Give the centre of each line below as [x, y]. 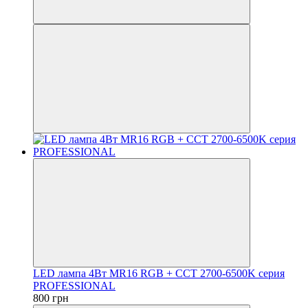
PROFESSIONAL [74, 285]
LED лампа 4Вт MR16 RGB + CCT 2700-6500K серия [159, 273]
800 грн [51, 298]
